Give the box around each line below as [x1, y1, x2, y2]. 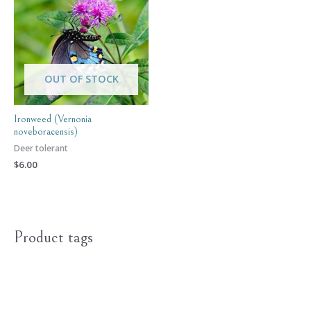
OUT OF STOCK [44, 71, 119, 85]
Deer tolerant [14, 142, 68, 155]
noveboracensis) [14, 126, 78, 138]
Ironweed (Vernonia [14, 113, 92, 126]
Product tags [14, 228, 93, 248]
